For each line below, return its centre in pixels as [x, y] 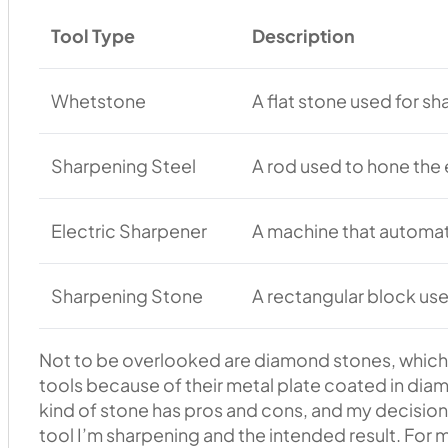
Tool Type [92, 36]
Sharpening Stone [126, 296]
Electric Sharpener [128, 231]
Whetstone [98, 101]
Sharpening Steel [123, 166]
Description [303, 36]
